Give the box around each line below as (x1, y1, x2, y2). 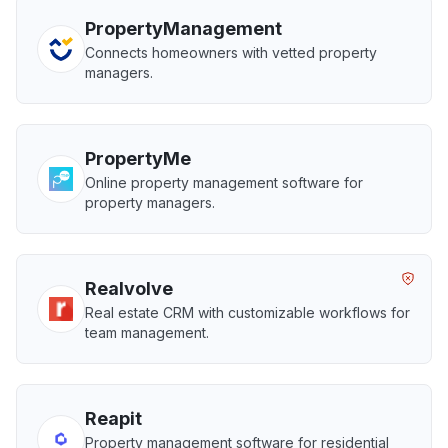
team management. (85, 324, 209, 341)
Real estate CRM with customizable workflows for (85, 304, 410, 321)
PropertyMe (85, 148, 191, 169)
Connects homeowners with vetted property (85, 44, 377, 61)
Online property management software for (85, 174, 363, 191)
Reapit (85, 408, 142, 429)
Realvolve (85, 278, 173, 299)
